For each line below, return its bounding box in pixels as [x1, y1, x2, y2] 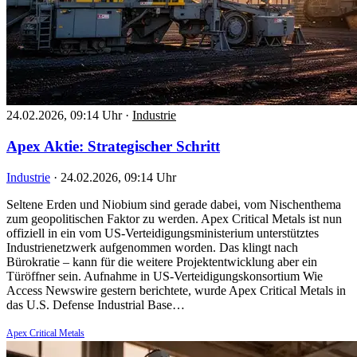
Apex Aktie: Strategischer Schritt [6, 138, 220, 155]
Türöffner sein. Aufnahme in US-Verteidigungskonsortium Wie [6, 269, 323, 283]
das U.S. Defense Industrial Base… [6, 297, 185, 312]
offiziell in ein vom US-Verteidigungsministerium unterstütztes [6, 226, 319, 240]
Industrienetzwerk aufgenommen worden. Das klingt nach [6, 240, 298, 254]
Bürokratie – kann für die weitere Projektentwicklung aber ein [6, 254, 317, 269]
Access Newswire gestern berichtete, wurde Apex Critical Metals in [6, 283, 346, 297]
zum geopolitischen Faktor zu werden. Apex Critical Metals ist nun [6, 211, 342, 226]
